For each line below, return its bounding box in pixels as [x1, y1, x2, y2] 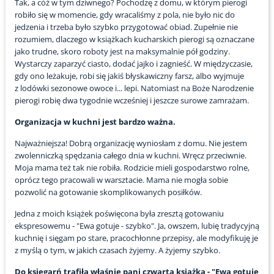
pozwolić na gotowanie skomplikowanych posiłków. [14, 187, 202, 198]
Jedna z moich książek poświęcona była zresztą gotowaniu [14, 208, 224, 220]
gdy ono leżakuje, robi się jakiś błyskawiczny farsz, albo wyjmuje [14, 70, 244, 82]
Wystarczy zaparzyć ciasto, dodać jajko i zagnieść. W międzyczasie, [14, 58, 253, 70]
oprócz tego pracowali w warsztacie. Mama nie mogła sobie [14, 174, 228, 186]
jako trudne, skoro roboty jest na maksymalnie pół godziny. [14, 46, 230, 57]
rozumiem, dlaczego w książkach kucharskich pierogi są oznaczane [14, 34, 254, 45]
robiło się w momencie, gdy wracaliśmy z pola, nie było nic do [14, 9, 235, 21]
